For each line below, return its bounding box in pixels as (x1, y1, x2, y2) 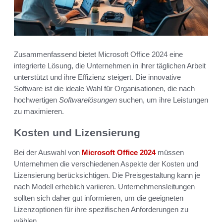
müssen (156, 148, 184, 157)
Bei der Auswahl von (14, 148, 82, 157)
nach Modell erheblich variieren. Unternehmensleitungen (14, 182, 195, 191)
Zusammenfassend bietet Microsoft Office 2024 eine (14, 50, 183, 58)
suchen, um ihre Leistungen (117, 95, 208, 104)
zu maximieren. (14, 107, 64, 115)
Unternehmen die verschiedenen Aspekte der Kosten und (14, 160, 198, 168)
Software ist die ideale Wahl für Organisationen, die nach (14, 84, 195, 93)
